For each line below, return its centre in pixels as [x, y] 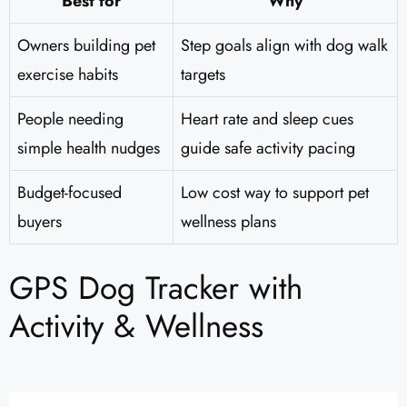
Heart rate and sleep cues [267, 119]
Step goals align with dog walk [284, 46]
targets [203, 75]
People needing [70, 119]
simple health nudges [89, 149]
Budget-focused [69, 193]
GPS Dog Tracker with [156, 288]
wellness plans [228, 222]
